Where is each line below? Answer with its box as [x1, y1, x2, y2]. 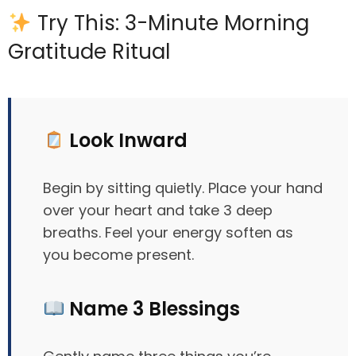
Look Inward [64, 127, 188, 154]
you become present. [43, 245, 194, 265]
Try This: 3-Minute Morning [31, 9, 309, 38]
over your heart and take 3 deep [43, 200, 273, 221]
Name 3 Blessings [64, 296, 241, 323]
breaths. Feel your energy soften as [43, 222, 293, 243]
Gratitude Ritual [8, 37, 170, 67]
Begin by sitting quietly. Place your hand [43, 178, 323, 199]
